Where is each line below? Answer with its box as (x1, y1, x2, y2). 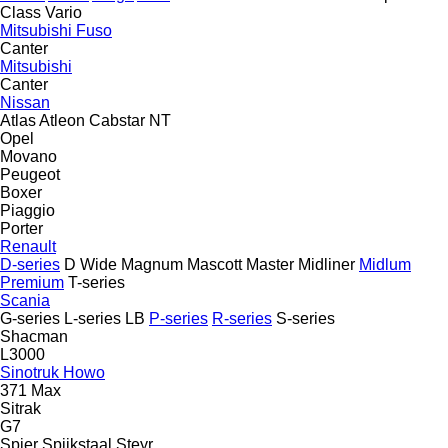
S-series (276, 309, 335, 327)
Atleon (39, 111, 85, 129)
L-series (64, 309, 121, 327)
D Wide (64, 255, 117, 273)
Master (246, 255, 294, 273)
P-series (149, 309, 208, 327)
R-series (212, 309, 272, 327)
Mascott (187, 255, 242, 273)
